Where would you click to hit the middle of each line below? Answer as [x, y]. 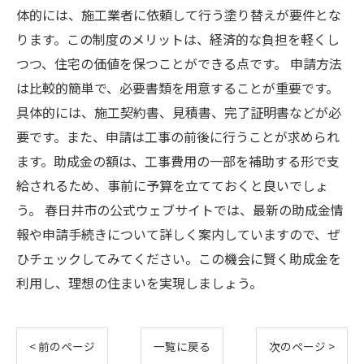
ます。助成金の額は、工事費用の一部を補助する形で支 [178, 161]
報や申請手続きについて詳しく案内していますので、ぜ [178, 234]
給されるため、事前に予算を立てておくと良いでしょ [172, 185]
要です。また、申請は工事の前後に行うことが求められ [178, 136]
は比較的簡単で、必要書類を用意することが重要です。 [178, 88]
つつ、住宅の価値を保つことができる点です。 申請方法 [179, 63]
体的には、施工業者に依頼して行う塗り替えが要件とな [179, 15]
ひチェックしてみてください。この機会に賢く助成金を [179, 258]
